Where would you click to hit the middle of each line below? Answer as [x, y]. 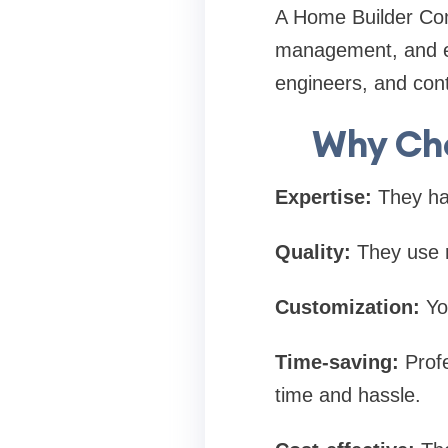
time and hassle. [347, 395]
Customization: [347, 307]
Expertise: [323, 197]
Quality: [312, 252]
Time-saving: [336, 362]
